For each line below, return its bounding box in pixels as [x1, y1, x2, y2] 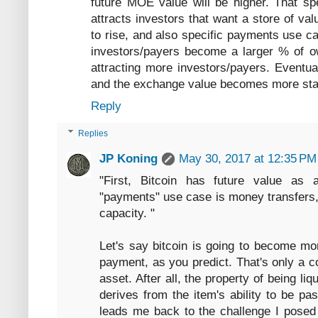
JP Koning [99, 151, 158, 165]
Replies [78, 128, 109, 138]
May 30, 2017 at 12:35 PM [179, 151, 317, 165]
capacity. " [99, 206, 155, 220]
